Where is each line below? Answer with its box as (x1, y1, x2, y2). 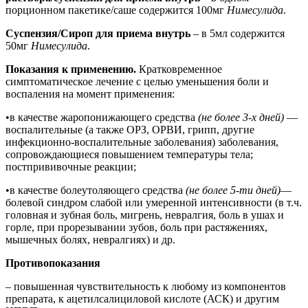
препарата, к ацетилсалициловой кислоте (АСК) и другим (5, 292, 279, 305)
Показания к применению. (5, 63, 139, 75)
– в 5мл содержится (193, 27, 285, 39)
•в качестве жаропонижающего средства (5, 111, 198, 123)
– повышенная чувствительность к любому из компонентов (5, 280, 286, 292)
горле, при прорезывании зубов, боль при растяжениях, (5, 221, 267, 233)
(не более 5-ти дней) (186, 184, 280, 196)
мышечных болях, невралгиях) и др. (5, 233, 175, 245)
